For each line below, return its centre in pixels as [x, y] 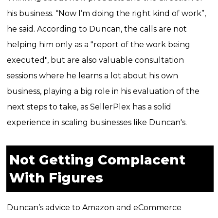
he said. [22, 29]
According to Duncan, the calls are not [112, 29]
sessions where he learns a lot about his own [92, 75]
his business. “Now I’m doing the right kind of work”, [106, 13]
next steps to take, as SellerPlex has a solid [89, 107]
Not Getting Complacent [97, 160]
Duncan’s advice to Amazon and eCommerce [94, 207]
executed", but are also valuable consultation [95, 60]
